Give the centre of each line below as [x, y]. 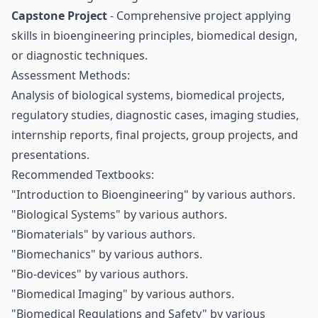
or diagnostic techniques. [79, 55]
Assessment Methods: [71, 75]
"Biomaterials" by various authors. [103, 234]
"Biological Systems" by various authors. [119, 214]
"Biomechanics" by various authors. [107, 254]
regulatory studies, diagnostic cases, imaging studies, [155, 115]
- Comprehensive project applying [199, 16]
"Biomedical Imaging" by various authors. [123, 294]
